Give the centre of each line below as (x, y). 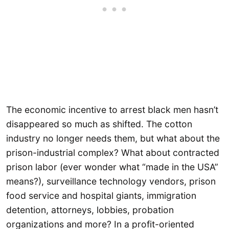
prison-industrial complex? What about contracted (113, 152)
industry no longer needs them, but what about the (113, 138)
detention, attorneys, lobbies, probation (90, 210)
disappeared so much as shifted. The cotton (99, 124)
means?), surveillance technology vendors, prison (111, 181)
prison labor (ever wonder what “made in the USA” (112, 167)
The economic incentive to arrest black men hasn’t (112, 109)
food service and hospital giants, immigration (101, 195)
